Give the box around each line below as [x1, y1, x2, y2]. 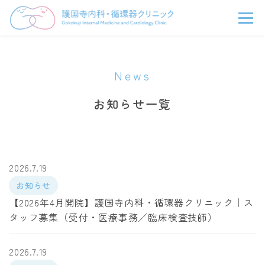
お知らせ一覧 [93, 95, 172, 112]
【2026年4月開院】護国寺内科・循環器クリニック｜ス [9, 195, 254, 209]
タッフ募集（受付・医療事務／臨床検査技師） [9, 210, 218, 224]
